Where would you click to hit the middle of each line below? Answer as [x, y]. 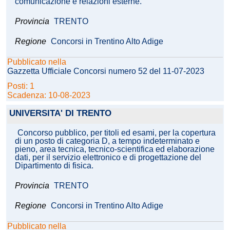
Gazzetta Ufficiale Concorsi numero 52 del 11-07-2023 [106, 71]
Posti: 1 [22, 86]
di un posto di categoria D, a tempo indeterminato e [107, 141]
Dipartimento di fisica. [54, 166]
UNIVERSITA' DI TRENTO [60, 113]
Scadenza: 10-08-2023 [49, 95]
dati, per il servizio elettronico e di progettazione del [108, 158]
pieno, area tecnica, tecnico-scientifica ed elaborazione [115, 149]
